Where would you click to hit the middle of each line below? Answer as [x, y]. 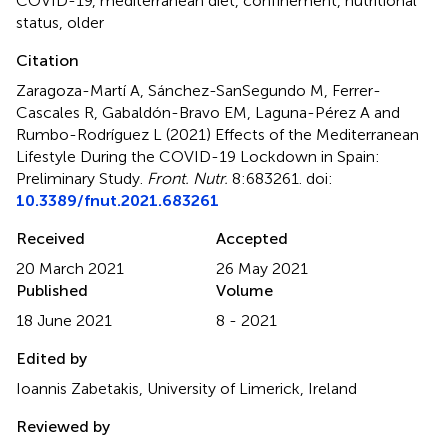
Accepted [252, 238]
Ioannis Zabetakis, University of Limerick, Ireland [186, 388]
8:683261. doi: [280, 178]
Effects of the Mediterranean [317, 134]
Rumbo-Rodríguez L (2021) [115, 134]
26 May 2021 [262, 268]
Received [50, 238]
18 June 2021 [64, 320]
